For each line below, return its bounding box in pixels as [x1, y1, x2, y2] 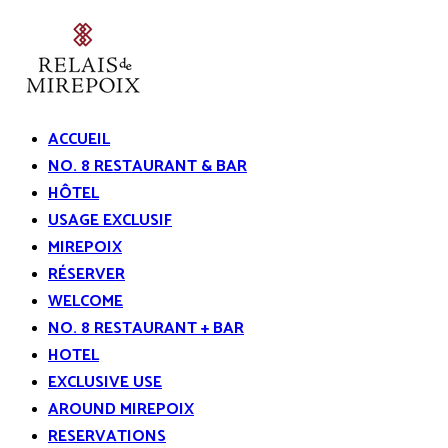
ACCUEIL [48, 126, 110, 153]
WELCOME [48, 288, 123, 315]
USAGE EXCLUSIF [48, 207, 172, 234]
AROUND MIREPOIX [48, 396, 194, 423]
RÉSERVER [48, 261, 125, 288]
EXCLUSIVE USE [48, 369, 162, 396]
